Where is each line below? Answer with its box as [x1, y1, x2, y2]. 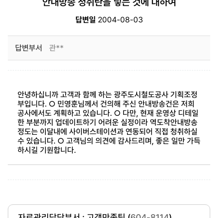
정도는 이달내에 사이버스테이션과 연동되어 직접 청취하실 [17, 127, 198, 136]
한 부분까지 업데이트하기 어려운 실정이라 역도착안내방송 [17, 118, 198, 127]
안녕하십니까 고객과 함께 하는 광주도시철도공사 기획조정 [17, 90, 198, 99]
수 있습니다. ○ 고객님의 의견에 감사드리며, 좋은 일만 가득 [17, 136, 200, 145]
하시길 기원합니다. [17, 145, 76, 155]
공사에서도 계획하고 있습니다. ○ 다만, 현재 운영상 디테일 [17, 109, 199, 118]
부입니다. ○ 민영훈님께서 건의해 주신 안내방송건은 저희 [17, 99, 195, 109]
